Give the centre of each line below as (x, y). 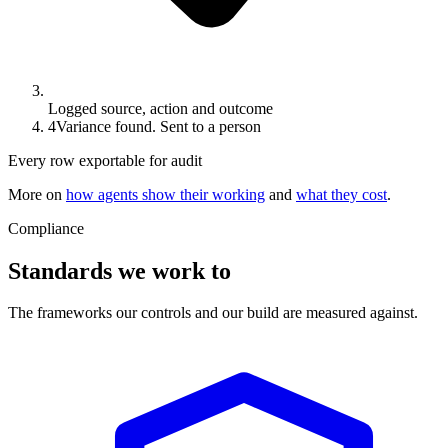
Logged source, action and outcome (160, 108)
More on (35, 194)
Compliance (46, 228)
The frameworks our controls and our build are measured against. (213, 313)
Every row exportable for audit (105, 160)
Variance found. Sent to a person (158, 126)
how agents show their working (165, 194)
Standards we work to (119, 270)
